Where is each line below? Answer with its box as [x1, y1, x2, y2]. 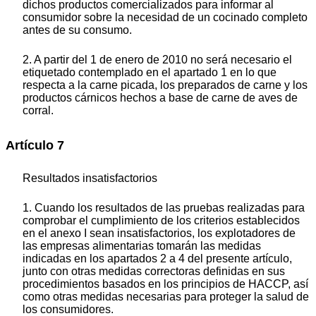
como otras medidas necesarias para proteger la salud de [23, 291, 309, 303]
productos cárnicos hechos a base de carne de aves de [23, 91, 298, 104]
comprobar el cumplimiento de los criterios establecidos [23, 214, 300, 227]
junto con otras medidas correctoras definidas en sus [23, 265, 285, 278]
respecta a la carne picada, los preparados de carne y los [23, 78, 308, 91]
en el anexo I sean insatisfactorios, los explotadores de [23, 227, 296, 240]
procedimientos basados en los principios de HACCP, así [23, 278, 308, 291]
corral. [23, 104, 54, 116]
